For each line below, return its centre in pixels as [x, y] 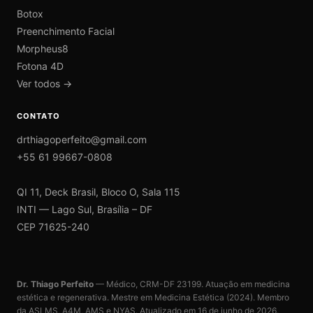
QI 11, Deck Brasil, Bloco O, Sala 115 [99, 192]
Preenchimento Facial [66, 31]
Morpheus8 [43, 49]
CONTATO [38, 116]
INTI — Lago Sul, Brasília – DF [85, 209]
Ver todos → [44, 83]
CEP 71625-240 [53, 227]
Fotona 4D [40, 66]
